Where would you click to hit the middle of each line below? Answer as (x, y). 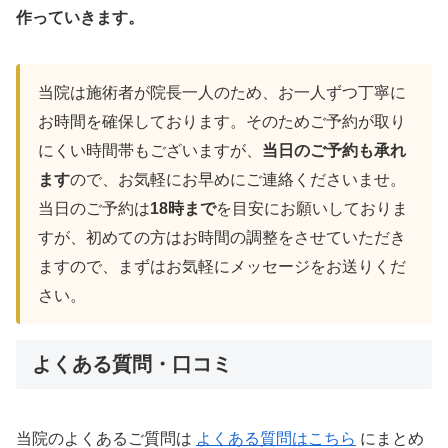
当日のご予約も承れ (334, 151)
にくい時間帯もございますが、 (150, 151)
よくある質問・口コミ (132, 364)
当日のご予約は (94, 209)
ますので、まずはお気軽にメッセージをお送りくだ (222, 267)
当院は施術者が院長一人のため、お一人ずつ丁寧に (222, 93)
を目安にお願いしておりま (312, 209)
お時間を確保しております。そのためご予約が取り (222, 122)
